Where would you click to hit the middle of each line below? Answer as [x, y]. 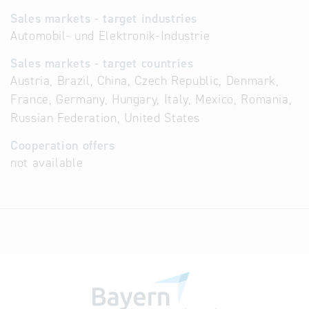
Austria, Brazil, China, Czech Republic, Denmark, [145, 81]
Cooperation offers [63, 146]
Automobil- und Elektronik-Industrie [110, 36]
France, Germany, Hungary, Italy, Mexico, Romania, [151, 99]
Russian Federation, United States [106, 118]
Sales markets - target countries [102, 63]
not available [47, 163]
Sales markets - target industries [104, 19]
